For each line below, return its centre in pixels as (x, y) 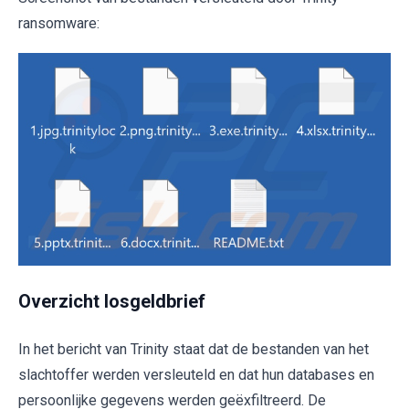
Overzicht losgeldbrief (112, 301)
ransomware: (59, 23)
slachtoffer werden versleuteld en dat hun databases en (196, 374)
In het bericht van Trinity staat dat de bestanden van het (194, 349)
